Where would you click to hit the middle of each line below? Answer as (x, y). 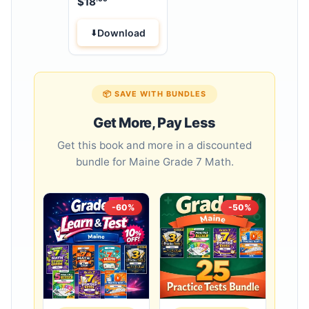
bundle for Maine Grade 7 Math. (154, 162)
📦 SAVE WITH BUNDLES (154, 94)
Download (121, 33)
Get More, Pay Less (154, 123)
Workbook (97, 8)
